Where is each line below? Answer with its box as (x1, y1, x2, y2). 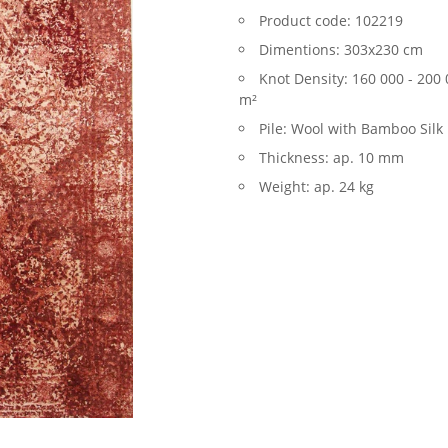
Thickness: (259, 148, 333, 167)
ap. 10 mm (333, 148, 404, 167)
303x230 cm (344, 40, 423, 59)
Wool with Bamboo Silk (291, 119, 443, 138)
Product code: (259, 11, 355, 30)
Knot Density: (259, 69, 352, 88)
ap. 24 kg (314, 177, 374, 196)
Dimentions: (259, 40, 344, 59)
